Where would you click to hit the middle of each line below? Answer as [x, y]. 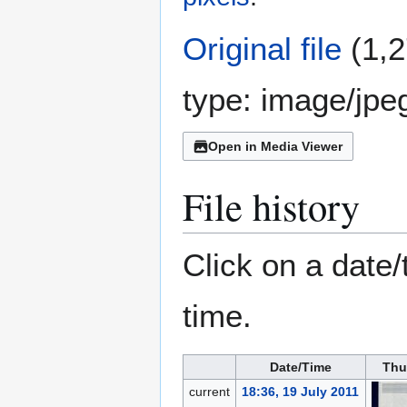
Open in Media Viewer [275, 147]
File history [271, 206]
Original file [262, 49]
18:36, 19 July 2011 [300, 392]
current [209, 392]
